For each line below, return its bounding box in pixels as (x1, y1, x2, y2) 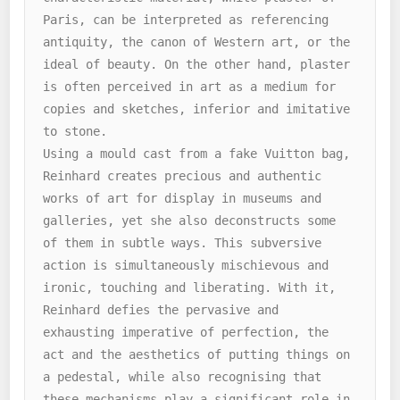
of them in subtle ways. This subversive (43, 235, 322, 250)
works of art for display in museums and (43, 190, 322, 205)
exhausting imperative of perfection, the (43, 324, 329, 339)
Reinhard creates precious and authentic (43, 168, 322, 183)
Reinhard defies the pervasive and (43, 302, 279, 317)
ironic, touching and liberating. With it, (43, 279, 337, 295)
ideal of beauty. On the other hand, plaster (43, 56, 351, 71)
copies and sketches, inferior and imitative (43, 101, 351, 116)
